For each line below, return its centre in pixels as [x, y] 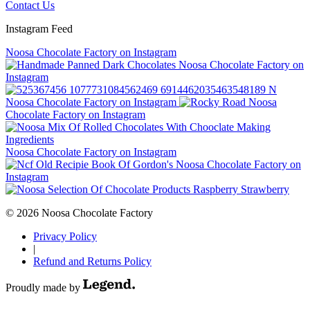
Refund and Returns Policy [92, 262]
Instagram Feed [39, 29]
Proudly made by [43, 288]
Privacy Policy [65, 237]
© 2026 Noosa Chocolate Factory [79, 213]
